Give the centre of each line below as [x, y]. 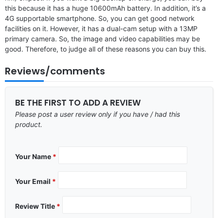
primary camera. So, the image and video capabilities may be [102, 38]
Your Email [34, 181]
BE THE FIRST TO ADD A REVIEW [78, 102]
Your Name [34, 156]
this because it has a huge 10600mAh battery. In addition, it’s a [105, 8]
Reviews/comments [55, 71]
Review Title [36, 206]
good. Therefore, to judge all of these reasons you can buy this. [106, 49]
